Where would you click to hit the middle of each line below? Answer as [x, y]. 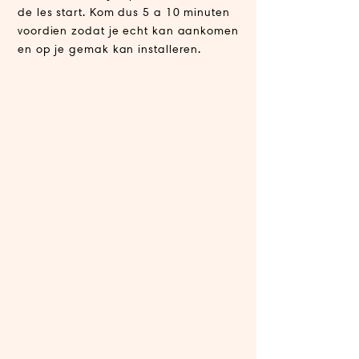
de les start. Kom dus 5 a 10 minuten [124, 12]
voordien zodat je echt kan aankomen [128, 31]
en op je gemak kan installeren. [110, 49]
